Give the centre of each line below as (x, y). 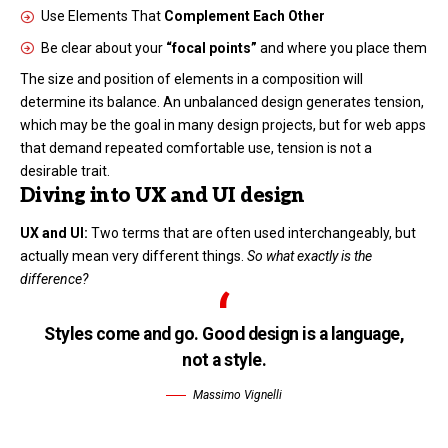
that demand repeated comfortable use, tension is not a (196, 147)
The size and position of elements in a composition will (191, 78)
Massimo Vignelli (237, 394)
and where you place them (342, 47)
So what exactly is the (309, 256)
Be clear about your (103, 47)
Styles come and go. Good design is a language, (224, 334)
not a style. (224, 360)
